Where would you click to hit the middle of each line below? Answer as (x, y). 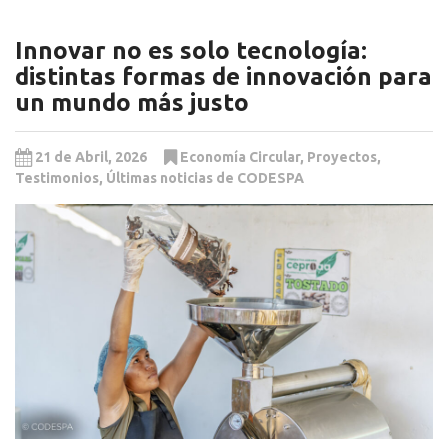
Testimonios (57, 177)
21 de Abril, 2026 (92, 156)
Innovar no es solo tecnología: (191, 50)
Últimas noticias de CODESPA (205, 177)
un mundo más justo (132, 102)
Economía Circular (240, 156)
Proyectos (342, 156)
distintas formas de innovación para (223, 76)
